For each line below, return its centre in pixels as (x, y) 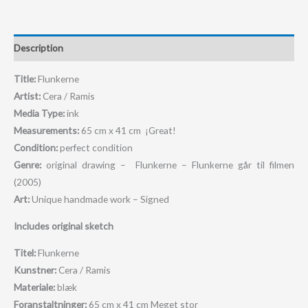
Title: (26, 79)
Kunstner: (35, 269)
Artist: (27, 96)
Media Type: (40, 113)
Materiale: (35, 287)
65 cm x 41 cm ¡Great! (128, 131)
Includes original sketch (64, 225)
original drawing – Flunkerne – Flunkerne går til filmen (168, 165)
